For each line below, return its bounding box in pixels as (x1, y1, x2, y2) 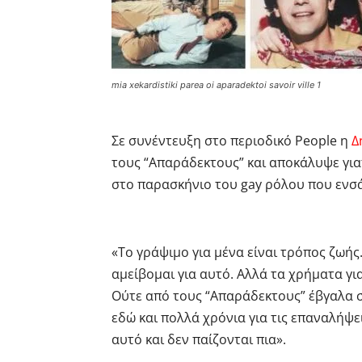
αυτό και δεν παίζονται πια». (112, 330, 286, 348)
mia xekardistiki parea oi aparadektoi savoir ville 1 (112, 78, 321, 90)
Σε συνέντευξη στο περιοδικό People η (112, 131, 351, 149)
